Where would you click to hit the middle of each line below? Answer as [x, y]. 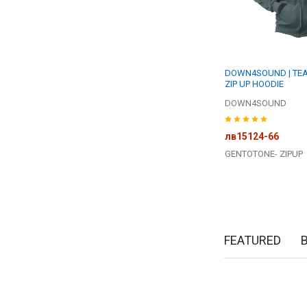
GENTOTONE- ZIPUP [264, 154]
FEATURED [252, 240]
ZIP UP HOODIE [255, 84]
